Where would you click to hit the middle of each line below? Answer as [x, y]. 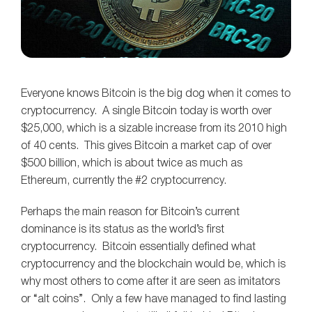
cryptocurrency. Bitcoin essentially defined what [138, 247]
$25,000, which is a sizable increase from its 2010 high [154, 129]
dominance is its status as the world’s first [123, 229]
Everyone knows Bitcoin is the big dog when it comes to [156, 94]
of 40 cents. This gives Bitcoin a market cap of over [146, 147]
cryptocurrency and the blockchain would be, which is [153, 264]
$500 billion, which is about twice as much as [132, 164]
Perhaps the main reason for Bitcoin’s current [130, 212]
